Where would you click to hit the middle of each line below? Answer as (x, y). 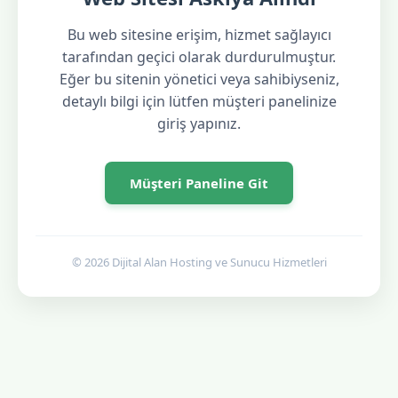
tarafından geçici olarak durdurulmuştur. (199, 56)
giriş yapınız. (199, 123)
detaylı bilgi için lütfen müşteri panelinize (199, 101)
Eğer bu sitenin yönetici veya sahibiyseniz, (199, 79)
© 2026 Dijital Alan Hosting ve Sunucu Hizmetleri (199, 262)
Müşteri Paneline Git (199, 183)
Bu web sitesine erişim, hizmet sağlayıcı (199, 34)
